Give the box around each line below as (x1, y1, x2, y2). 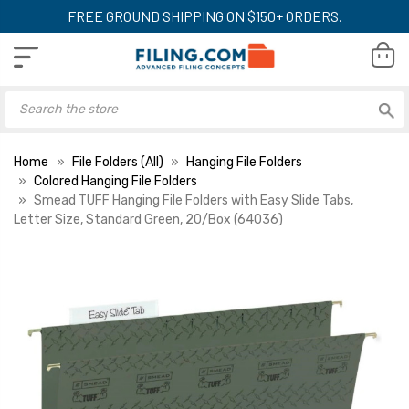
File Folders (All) (71, 153, 163, 170)
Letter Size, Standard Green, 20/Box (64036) (14, 211, 283, 227)
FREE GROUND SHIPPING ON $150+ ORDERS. (67, 7, 342, 25)
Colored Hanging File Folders (34, 173, 197, 189)
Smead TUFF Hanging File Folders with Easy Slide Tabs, (34, 192, 353, 208)
